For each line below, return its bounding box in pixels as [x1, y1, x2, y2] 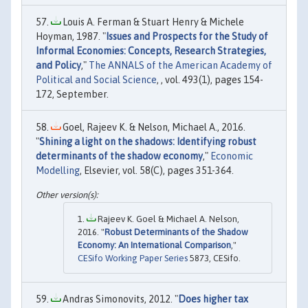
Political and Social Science [36, 74, 157, 85]
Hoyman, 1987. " [36, 30, 106, 42]
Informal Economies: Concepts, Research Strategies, [36, 45, 266, 56]
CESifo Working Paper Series [78, 253, 188, 264]
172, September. [36, 88, 109, 100]
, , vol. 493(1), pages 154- [157, 74, 263, 85]
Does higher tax [178, 294, 248, 305]
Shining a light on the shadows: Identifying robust [39, 135, 256, 147]
